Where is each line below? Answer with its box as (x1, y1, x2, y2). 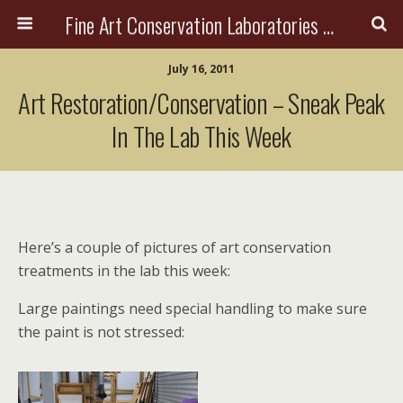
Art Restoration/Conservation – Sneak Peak (18, 84, 385, 121)
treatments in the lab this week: (18, 261, 230, 281)
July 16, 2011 (168, 61, 235, 76)
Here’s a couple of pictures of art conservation (18, 237, 331, 257)
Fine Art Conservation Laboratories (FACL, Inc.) (322, 8, 334, 40)
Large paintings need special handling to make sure (18, 299, 367, 318)
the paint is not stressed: (18, 322, 184, 342)
